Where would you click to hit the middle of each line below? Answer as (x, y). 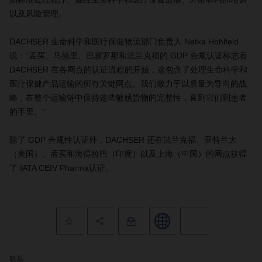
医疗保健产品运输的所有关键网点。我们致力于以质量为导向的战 (128, 84)
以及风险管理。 (38, 13)
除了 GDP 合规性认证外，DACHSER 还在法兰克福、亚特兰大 (123, 140)
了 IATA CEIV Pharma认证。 (61, 168)
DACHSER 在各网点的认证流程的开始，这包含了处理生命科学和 (128, 70)
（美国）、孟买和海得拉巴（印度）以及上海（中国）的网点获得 (128, 154)
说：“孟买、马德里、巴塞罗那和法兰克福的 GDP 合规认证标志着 (128, 56)
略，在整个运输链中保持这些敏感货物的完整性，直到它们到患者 (128, 98)
